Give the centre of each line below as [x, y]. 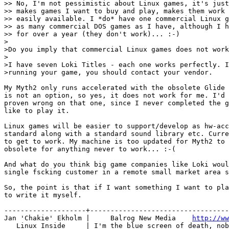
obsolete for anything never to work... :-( [90, 149]
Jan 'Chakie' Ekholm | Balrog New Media [98, 218]
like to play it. [37, 110]
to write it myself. [43, 195]
